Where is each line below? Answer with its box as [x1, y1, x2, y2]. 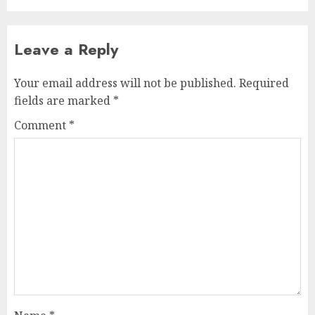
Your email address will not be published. [14, 75, 236, 91]
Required [239, 75, 289, 91]
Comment [14, 117, 69, 133]
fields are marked [14, 92, 113, 108]
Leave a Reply [14, 37, 118, 60]
